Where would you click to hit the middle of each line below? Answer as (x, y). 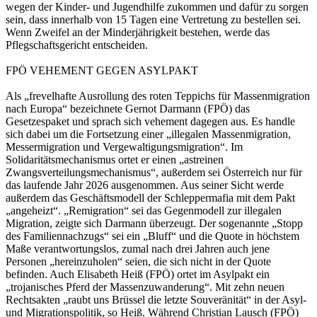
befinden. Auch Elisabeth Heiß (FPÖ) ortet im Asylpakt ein (138, 274)
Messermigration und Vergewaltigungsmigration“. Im (124, 146)
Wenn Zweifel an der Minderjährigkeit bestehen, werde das (138, 32)
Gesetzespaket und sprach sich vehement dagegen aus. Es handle (150, 121)
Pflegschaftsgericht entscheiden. (77, 45)
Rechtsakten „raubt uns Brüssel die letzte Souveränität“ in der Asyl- (156, 299)
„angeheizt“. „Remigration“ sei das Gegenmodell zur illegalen (144, 210)
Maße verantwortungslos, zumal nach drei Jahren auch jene (138, 248)
